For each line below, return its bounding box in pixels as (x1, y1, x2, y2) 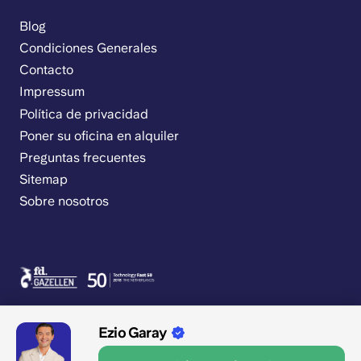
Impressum (19, 84, 85, 100)
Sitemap (19, 172, 68, 188)
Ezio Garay (98, 324, 167, 341)
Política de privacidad (19, 106, 148, 122)
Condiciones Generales (19, 39, 157, 56)
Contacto (19, 62, 73, 78)
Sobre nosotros (19, 193, 109, 210)
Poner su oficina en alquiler (19, 127, 179, 143)
